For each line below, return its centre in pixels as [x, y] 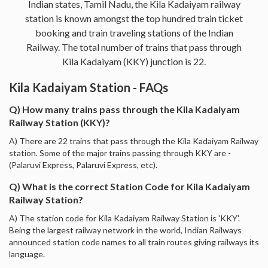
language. [27, 254]
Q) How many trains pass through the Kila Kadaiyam [124, 109]
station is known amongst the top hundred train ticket [134, 18]
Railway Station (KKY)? [60, 122]
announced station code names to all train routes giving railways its [134, 242]
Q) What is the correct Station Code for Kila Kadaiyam [130, 186]
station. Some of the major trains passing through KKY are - [120, 153]
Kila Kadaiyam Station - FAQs [89, 87]
